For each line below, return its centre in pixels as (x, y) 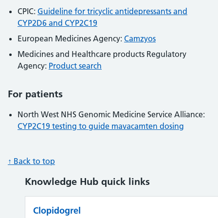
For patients (35, 94)
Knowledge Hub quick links (87, 182)
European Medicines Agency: (71, 39)
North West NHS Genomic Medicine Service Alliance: (111, 115)
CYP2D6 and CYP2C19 (57, 23)
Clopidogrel (57, 211)
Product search (75, 66)
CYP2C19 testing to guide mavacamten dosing (101, 126)
